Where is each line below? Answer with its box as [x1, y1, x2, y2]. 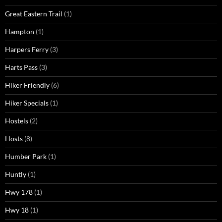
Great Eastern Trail [5, 9, 62, 18]
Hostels [5, 116, 28, 125]
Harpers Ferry [5, 45, 49, 54]
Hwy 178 [5, 188, 33, 197]
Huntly [5, 170, 26, 179]
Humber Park [5, 152, 47, 161]
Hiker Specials [5, 99, 49, 108]
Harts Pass [5, 63, 38, 72]
